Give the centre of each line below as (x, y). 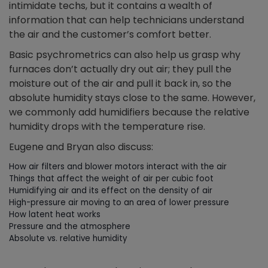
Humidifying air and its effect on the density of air (111, 191)
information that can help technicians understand (127, 20)
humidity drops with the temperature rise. (107, 127)
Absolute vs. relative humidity (68, 239)
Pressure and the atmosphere (70, 227)
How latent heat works (55, 215)
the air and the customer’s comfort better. (110, 35)
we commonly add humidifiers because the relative (129, 112)
